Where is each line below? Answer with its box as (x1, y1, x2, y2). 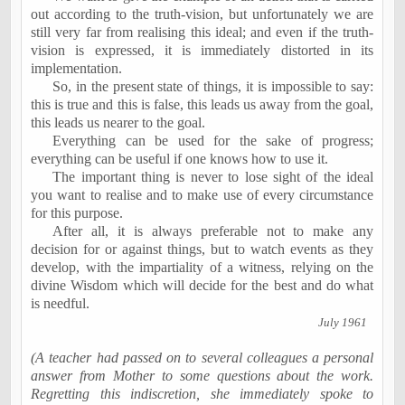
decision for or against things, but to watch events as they (31, 241, 374, 257)
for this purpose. (31, 205, 124, 221)
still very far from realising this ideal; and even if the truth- (31, 24, 374, 40)
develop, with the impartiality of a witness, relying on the (31, 259, 374, 275)
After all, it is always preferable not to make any (52, 223, 374, 239)
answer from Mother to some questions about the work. (31, 368, 374, 383)
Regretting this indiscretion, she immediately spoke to (31, 386, 374, 401)
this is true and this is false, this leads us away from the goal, (31, 97, 374, 112)
